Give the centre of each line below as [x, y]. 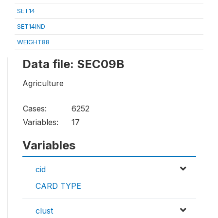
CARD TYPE [58, 186]
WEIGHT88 [33, 42]
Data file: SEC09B [73, 64]
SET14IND [31, 26]
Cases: [35, 109]
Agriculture [43, 83]
